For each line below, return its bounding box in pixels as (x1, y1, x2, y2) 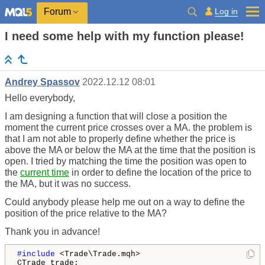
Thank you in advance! (5, 227, 100, 237)
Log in (215, 6, 238, 16)
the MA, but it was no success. (5, 179, 131, 189)
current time (20, 167, 69, 178)
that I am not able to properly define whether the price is (5, 134, 235, 144)
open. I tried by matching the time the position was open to (5, 156, 247, 167)
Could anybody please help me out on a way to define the (5, 197, 245, 208)
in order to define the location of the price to (69, 167, 251, 178)
